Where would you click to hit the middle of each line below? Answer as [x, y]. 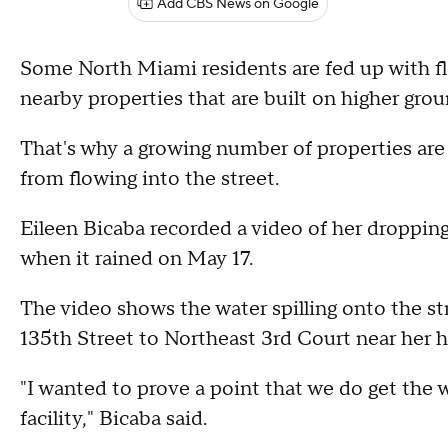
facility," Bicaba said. [113, 419]
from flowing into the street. [149, 179]
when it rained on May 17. [136, 259]
